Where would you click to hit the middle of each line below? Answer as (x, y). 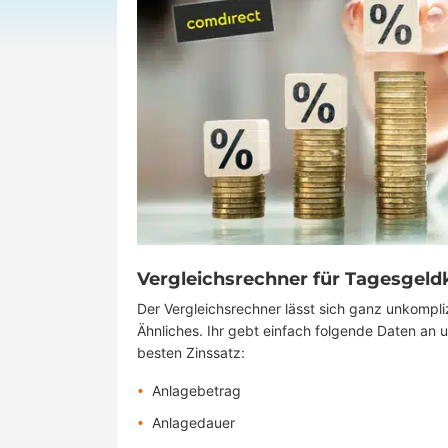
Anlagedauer (193, 422)
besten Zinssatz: (191, 352)
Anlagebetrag (196, 390)
